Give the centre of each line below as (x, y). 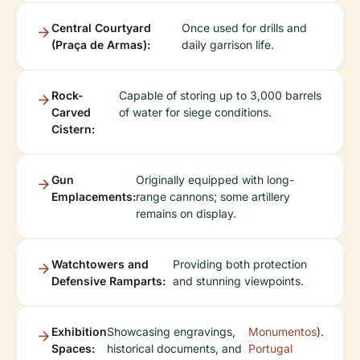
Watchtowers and (100, 264)
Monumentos (282, 331)
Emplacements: (94, 196)
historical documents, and (174, 348)
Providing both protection (239, 264)
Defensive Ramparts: (108, 280)
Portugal (270, 348)
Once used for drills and (244, 27)
